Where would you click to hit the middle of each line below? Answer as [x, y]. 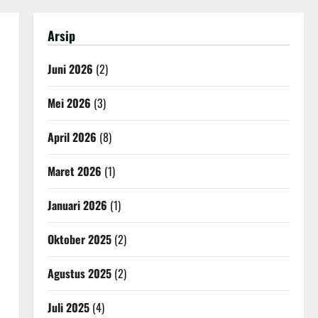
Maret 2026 [74, 171]
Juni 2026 [70, 69]
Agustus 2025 [79, 273]
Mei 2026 [69, 103]
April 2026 [72, 137]
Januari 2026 [77, 205]
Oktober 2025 [79, 239]
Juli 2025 [68, 307]
